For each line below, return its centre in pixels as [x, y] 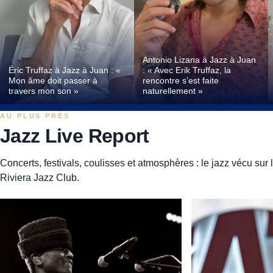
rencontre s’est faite [180, 81]
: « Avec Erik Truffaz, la [186, 70]
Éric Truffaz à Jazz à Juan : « [64, 70]
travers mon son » [43, 91]
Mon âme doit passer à [53, 81]
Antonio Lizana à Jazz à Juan [199, 60]
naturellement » [172, 91]
